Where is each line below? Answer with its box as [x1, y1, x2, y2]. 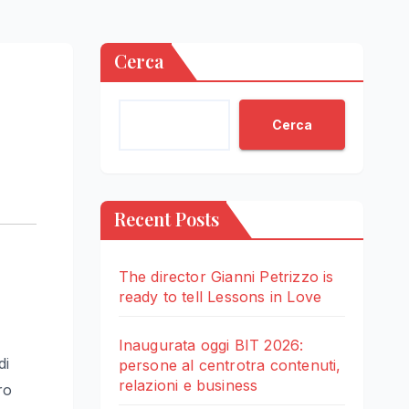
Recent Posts [113, 206, 219, 232]
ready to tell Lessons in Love [118, 288, 322, 307]
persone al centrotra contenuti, [118, 356, 341, 375]
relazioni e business [118, 376, 258, 395]
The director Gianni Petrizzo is [118, 267, 334, 287]
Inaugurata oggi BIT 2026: [118, 336, 304, 355]
